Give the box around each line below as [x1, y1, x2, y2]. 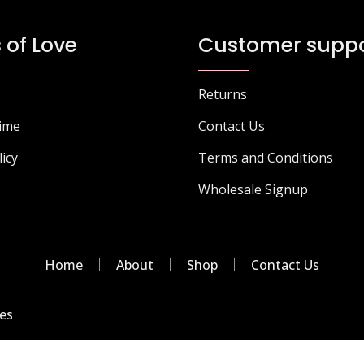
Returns [198, 84, 247, 103]
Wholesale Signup [198, 180, 308, 198]
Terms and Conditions [198, 148, 333, 167]
